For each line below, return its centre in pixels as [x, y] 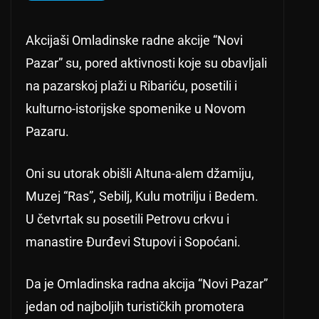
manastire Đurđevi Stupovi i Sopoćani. [133, 242]
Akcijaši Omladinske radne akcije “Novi [134, 41]
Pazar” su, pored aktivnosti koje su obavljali [146, 63]
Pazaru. [47, 132]
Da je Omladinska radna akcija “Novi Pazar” [147, 284]
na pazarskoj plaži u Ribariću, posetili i [131, 86]
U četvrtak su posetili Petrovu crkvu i [127, 219]
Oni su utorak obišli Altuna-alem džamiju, [140, 174]
